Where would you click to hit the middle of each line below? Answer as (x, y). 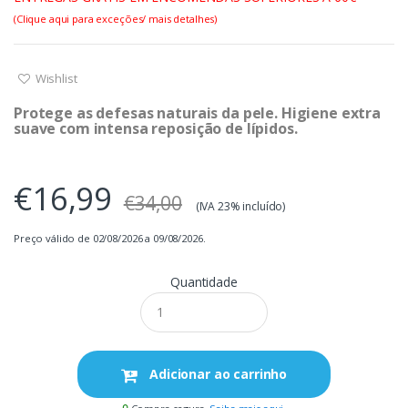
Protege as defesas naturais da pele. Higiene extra (197, 112)
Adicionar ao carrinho (217, 374)
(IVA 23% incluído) (240, 206)
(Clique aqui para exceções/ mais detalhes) (116, 18)
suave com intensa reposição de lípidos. (156, 128)
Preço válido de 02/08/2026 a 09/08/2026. (110, 238)
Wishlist (55, 78)
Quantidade (204, 281)
